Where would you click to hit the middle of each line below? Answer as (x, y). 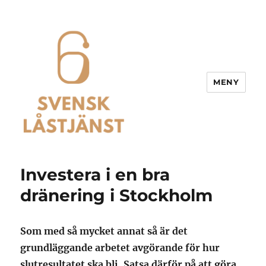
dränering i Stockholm (117, 195)
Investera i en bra (95, 174)
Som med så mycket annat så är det (104, 231)
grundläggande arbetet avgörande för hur (120, 247)
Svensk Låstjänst (81, 156)
